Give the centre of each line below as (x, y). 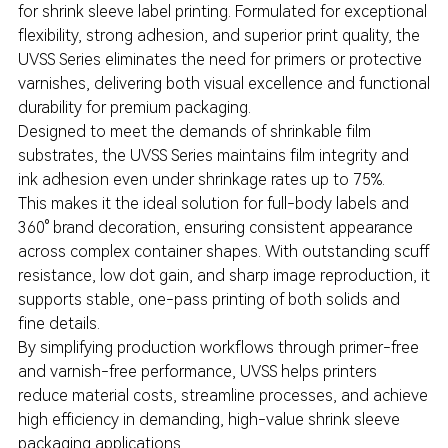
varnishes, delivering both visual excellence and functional (223, 83)
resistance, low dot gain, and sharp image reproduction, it (223, 275)
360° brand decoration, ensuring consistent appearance (215, 227)
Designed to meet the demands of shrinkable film (194, 131)
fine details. (58, 323)
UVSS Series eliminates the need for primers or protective (219, 59)
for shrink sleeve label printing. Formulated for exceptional (222, 11)
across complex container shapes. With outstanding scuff (223, 251)
